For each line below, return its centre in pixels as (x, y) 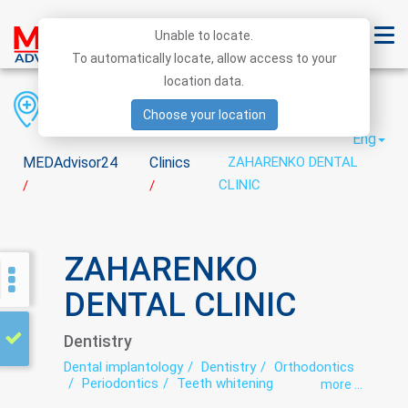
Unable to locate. (204, 36)
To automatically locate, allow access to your (204, 58)
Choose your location (204, 115)
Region (86, 107)
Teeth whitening (225, 383)
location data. (204, 81)
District (184, 107)
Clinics (170, 163)
